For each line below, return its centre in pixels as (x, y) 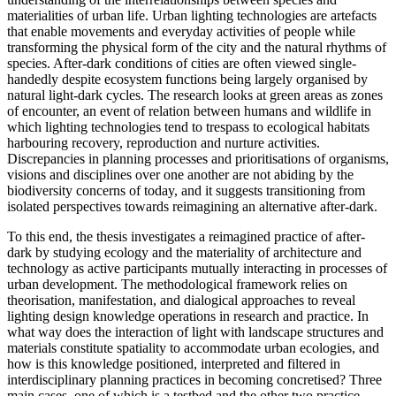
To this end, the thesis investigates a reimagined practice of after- (186, 236)
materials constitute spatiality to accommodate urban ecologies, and (193, 347)
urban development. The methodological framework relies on (177, 284)
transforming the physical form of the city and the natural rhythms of (197, 47)
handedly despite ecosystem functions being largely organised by (187, 79)
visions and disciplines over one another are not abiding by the (180, 174)
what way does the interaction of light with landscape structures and (195, 331)
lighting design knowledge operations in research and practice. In (188, 316)
